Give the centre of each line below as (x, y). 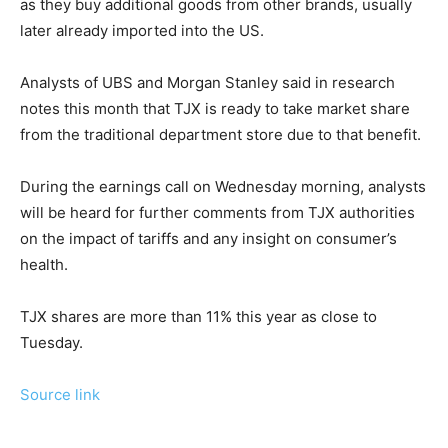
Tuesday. (51, 342)
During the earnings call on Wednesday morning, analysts (223, 186)
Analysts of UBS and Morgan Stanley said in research (207, 82)
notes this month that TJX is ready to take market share (215, 108)
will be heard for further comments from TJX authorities (217, 212)
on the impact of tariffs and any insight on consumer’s (208, 238)
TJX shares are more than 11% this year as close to (198, 316)
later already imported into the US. (142, 30)
